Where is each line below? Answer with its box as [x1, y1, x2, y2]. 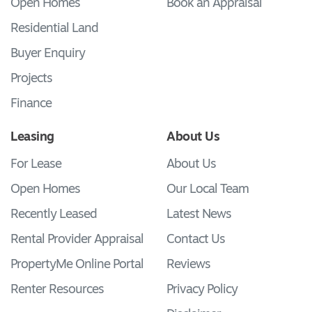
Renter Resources [10, 283, 104, 297]
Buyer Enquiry [10, 47, 85, 61]
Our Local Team [166, 182, 249, 196]
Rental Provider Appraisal [10, 233, 143, 247]
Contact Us [166, 233, 225, 247]
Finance [10, 97, 52, 111]
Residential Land [10, 22, 98, 36]
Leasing [10, 130, 54, 144]
